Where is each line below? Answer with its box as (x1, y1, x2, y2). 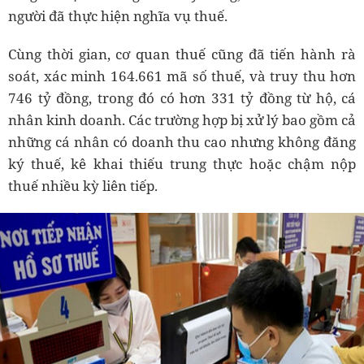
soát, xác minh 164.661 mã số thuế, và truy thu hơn (8, 66, 356, 85)
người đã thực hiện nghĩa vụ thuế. (8, 6, 227, 25)
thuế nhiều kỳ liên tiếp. (8, 175, 158, 195)
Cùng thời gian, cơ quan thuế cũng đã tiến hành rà (8, 44, 356, 63)
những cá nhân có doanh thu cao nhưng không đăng (8, 132, 356, 151)
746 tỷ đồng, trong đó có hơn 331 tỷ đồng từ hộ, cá (8, 88, 356, 107)
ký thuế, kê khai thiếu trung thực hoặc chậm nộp (8, 154, 356, 173)
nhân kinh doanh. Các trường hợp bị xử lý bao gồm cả (8, 110, 356, 129)
